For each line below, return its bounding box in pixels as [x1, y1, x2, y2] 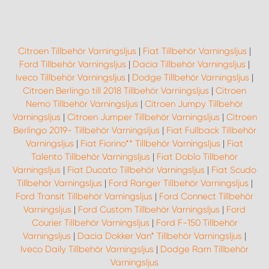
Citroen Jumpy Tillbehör [145, 98, 243, 109]
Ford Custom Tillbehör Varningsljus [78, 204, 220, 215]
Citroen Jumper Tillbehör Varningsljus [67, 112, 220, 122]
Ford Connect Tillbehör [159, 191, 253, 202]
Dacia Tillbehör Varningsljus [133, 59, 246, 70]
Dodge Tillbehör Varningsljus [132, 72, 249, 83]
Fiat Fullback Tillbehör [166, 125, 256, 136]
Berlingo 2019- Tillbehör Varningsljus [13, 125, 160, 136]
